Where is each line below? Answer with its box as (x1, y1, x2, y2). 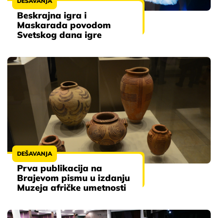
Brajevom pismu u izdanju (17, 172, 130, 184)
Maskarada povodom (17, 19, 111, 31)
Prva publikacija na (17, 163, 102, 174)
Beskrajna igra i (17, 10, 87, 21)
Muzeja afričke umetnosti (17, 182, 126, 194)
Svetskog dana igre (17, 29, 102, 41)
